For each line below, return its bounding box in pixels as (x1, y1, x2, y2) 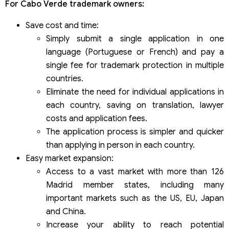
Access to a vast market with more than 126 (46, 167, 224, 177)
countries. (46, 74, 83, 84)
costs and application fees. (46, 113, 147, 124)
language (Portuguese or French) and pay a (46, 47, 224, 58)
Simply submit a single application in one (46, 34, 224, 44)
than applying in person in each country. (46, 140, 195, 151)
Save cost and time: (26, 20, 99, 31)
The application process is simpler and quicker (46, 127, 224, 138)
